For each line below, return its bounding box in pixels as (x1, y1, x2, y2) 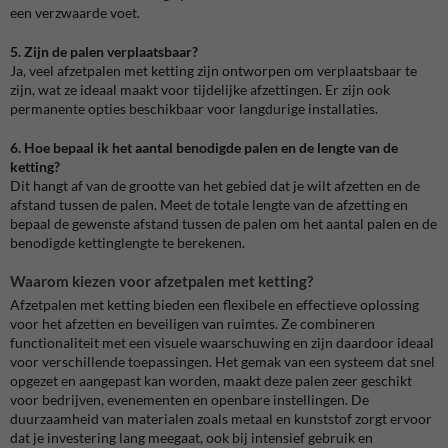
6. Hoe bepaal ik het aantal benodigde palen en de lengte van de (10, 138, 398, 156)
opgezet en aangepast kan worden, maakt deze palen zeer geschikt (10, 371, 412, 389)
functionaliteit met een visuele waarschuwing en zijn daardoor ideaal (10, 333, 434, 351)
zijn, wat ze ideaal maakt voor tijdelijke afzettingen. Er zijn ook (10, 80, 390, 98)
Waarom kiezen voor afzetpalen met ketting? (10, 271, 313, 290)
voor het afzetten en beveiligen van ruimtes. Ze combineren (10, 314, 375, 332)
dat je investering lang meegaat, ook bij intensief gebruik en (10, 428, 373, 446)
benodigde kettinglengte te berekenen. (10, 233, 245, 251)
